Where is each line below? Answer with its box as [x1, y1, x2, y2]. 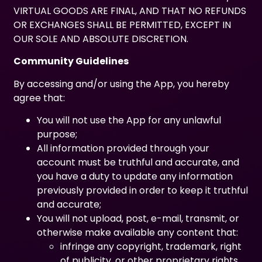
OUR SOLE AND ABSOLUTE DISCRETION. [13, 32, 189, 46]
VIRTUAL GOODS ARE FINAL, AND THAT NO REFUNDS [13, 4, 247, 18]
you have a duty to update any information [37, 170, 233, 184]
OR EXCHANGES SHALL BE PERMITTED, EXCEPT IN [13, 18, 232, 32]
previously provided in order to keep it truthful [37, 184, 249, 198]
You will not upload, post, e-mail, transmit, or [37, 212, 240, 226]
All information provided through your [37, 142, 210, 156]
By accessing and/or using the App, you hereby [13, 77, 230, 91]
